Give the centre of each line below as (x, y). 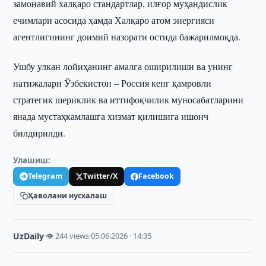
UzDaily (29, 236)
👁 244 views (68, 236)
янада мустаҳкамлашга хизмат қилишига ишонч (111, 116)
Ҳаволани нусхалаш (68, 195)
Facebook (156, 176)
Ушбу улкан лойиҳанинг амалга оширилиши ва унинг (123, 66)
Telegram (45, 176)
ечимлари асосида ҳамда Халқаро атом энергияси (114, 20)
